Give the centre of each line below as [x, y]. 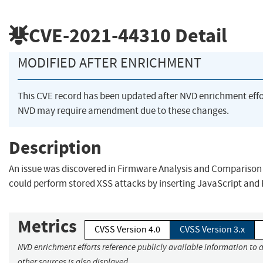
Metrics [47, 227]
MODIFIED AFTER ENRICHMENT [109, 63]
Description [55, 147]
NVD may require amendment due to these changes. [123, 111]
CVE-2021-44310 [100, 35]
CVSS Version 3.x [212, 230]
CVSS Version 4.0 [127, 230]
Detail [199, 35]
